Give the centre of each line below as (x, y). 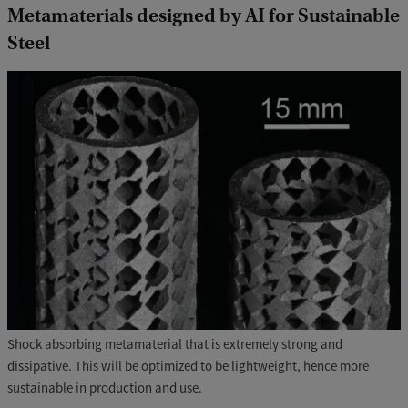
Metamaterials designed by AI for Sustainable (204, 15)
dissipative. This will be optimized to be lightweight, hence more (188, 365)
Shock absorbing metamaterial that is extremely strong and (175, 343)
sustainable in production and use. (105, 387)
